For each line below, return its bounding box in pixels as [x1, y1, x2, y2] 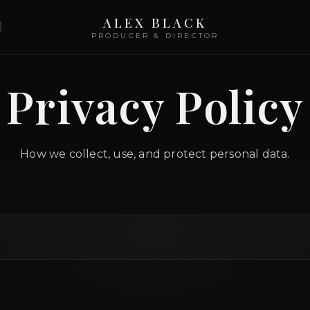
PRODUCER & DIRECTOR [91, 30, 219, 40]
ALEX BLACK [103, 14, 207, 31]
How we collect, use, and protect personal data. [20, 147, 290, 161]
